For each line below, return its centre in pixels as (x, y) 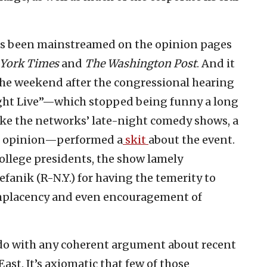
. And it (216, 63)
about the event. (192, 139)
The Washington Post (141, 63)
